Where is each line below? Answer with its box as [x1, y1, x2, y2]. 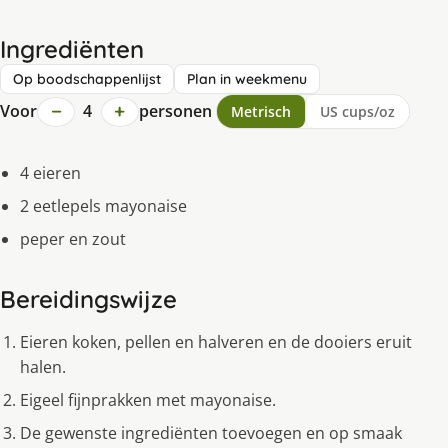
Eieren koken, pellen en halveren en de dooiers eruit [20, 331, 412, 354]
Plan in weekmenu [187, 70, 307, 89]
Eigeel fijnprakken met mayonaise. [20, 389, 276, 412]
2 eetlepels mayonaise [20, 195, 187, 218]
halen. [20, 356, 66, 379]
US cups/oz [319, 102, 395, 122]
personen [138, 100, 212, 123]
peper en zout [20, 228, 126, 251]
